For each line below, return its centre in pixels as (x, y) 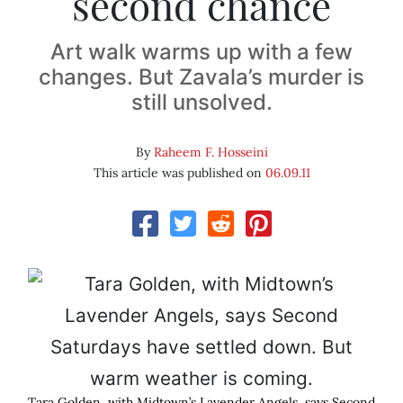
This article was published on (179, 173)
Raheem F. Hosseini (210, 152)
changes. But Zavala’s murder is (201, 77)
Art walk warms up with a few (201, 52)
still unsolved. (201, 103)
